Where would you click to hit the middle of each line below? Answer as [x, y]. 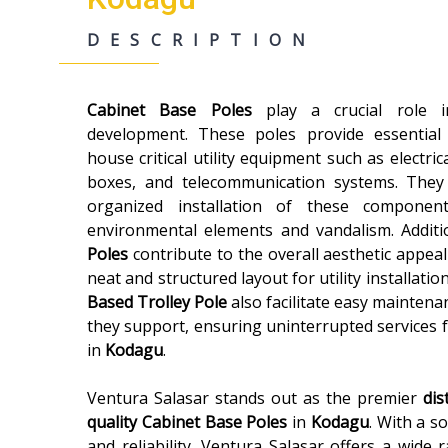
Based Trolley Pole [159, 302]
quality [112, 422]
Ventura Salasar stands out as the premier [255, 398]
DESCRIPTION [202, 40]
